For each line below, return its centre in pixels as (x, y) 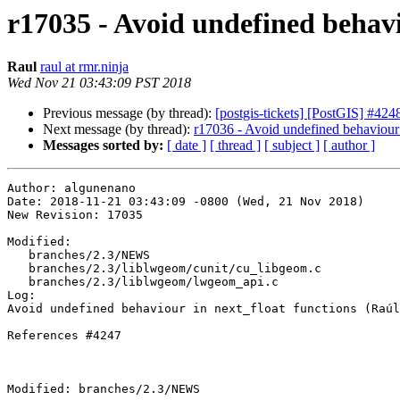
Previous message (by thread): (129, 113)
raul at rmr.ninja (84, 67)
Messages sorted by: (103, 146)
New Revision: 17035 (75, 215)
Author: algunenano (71, 188)
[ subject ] (292, 146)
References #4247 (64, 336)
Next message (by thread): (118, 129)
